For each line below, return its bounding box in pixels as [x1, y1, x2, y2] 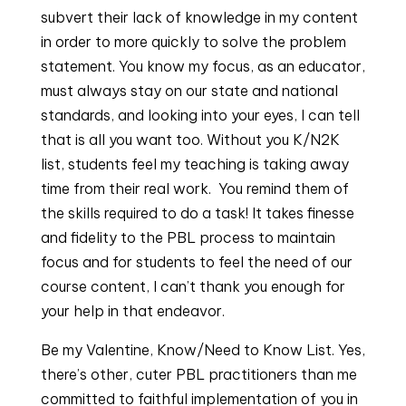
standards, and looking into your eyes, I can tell [40, 106, 360, 124]
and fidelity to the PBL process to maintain [40, 228, 335, 246]
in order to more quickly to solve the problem [40, 33, 346, 51]
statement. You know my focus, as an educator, [40, 57, 365, 75]
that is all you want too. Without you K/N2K [40, 130, 340, 149]
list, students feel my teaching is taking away [40, 155, 349, 173]
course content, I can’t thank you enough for [40, 277, 345, 295]
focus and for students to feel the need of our [40, 253, 353, 271]
